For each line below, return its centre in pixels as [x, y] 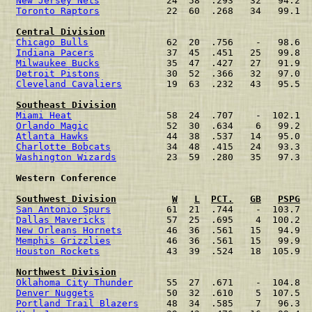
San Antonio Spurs [63, 209]
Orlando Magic [52, 126]
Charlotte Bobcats [63, 147]
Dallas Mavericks [61, 220]
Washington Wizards [66, 157]
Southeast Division [66, 105]
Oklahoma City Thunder [75, 282]
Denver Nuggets [55, 293]
